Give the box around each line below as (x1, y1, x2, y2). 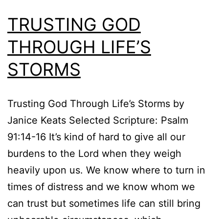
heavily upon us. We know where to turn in (7, 164, 205, 176)
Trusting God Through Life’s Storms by (7, 97, 184, 109)
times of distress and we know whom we (7, 180, 195, 193)
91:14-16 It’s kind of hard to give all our (7, 131, 185, 143)
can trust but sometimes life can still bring (7, 197, 200, 209)
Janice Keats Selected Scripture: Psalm (7, 114, 188, 126)
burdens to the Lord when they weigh (7, 147, 181, 159)
